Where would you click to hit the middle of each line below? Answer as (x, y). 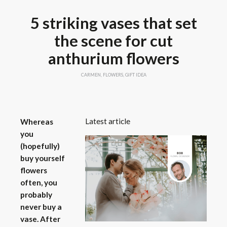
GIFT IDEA (136, 75)
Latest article (108, 121)
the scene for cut (113, 41)
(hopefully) (40, 146)
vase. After (40, 219)
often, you (39, 183)
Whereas (37, 122)
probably (36, 195)
